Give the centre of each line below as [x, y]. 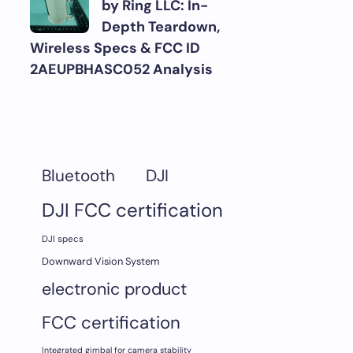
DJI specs [63, 239]
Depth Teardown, [161, 27]
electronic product [114, 289]
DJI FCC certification [132, 210]
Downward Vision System [100, 261]
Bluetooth [78, 176]
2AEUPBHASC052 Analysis [121, 69]
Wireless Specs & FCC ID [115, 48]
